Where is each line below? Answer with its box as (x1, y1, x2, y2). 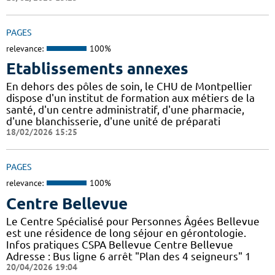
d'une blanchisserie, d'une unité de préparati (6, 115, 220, 128)
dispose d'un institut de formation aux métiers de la (6, 92, 255, 104)
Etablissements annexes (6, 60, 188, 78)
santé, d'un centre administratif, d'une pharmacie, (6, 104, 244, 116)
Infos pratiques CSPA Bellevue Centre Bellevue (6, 238, 233, 250)
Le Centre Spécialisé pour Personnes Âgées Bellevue (6, 215, 260, 227)
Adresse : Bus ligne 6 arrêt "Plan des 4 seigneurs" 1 (6, 250, 251, 262)
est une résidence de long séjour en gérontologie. (6, 227, 246, 239)
